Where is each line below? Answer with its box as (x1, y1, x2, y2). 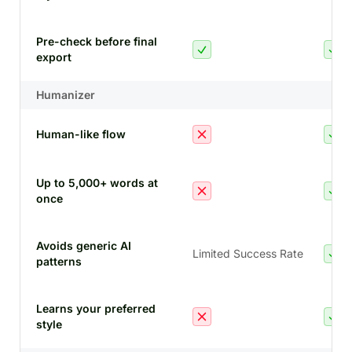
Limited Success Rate (192, 247, 303, 260)
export (36, 50, 71, 64)
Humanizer (36, 88, 95, 101)
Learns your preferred (36, 302, 156, 315)
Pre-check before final (36, 35, 157, 48)
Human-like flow (36, 127, 126, 141)
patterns (36, 255, 82, 268)
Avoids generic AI (36, 239, 131, 252)
